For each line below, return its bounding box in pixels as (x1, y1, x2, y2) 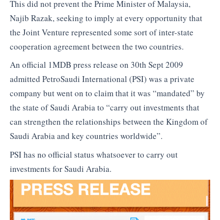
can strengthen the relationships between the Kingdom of (10, 116, 208, 128)
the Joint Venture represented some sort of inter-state (10, 26, 193, 38)
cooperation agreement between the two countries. (10, 40, 184, 52)
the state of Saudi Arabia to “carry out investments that (10, 102, 199, 113)
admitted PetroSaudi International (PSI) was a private (10, 73, 194, 85)
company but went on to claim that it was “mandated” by (10, 87, 205, 99)
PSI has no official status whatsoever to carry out (10, 148, 178, 160)
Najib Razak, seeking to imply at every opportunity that (10, 12, 202, 24)
